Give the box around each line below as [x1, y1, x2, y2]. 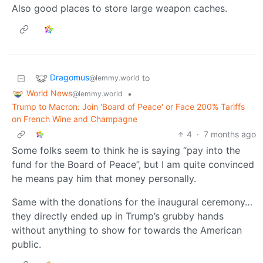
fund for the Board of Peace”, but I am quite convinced [12, 159, 254, 170]
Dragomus [50, 72, 89, 83]
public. [12, 238, 41, 250]
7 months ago [204, 129, 256, 139]
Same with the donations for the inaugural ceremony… [12, 196, 252, 208]
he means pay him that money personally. [12, 173, 196, 184]
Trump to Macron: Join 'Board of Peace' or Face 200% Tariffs [12, 102, 245, 112]
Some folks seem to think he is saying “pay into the [12, 144, 240, 156]
